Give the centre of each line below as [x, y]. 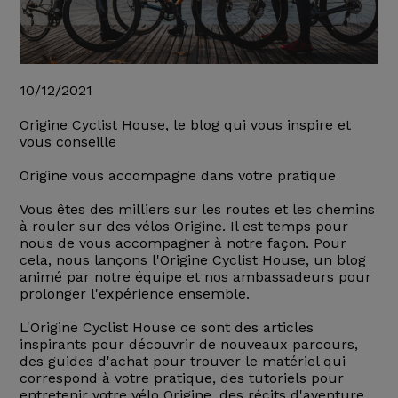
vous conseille [68, 142]
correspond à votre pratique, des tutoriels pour [181, 378]
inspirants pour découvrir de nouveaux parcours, [188, 345]
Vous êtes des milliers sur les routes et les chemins [197, 210]
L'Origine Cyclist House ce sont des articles [166, 328]
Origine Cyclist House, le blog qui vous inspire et [185, 125]
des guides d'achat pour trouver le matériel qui [182, 362]
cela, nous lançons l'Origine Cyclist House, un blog [192, 260]
